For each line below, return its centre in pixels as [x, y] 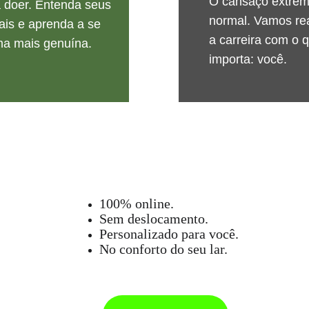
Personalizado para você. [169, 234]
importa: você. [248, 59]
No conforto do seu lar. [163, 249]
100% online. [136, 203]
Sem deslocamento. [153, 219]
